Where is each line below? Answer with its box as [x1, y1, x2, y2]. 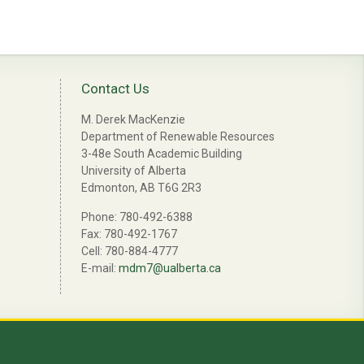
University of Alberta [80, 164, 186, 177]
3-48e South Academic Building [80, 147, 242, 160]
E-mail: [80, 262, 119, 275]
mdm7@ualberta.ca [118, 262, 221, 275]
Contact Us [80, 80, 149, 97]
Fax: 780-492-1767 [80, 227, 177, 240]
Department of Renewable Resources [80, 130, 275, 143]
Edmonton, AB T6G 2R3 [80, 181, 201, 194]
